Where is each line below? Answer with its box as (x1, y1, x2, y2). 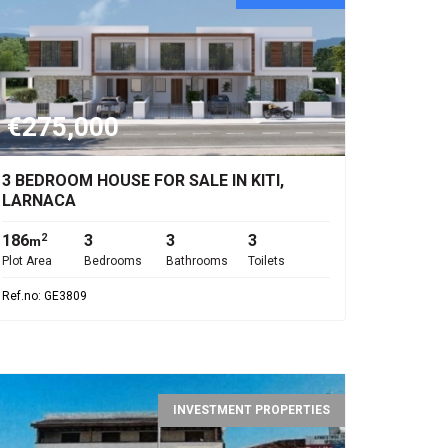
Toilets (248, 254, 285, 268)
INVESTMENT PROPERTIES (173, 403, 330, 417)
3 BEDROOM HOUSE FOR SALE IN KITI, (2, 171, 284, 190)
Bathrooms (166, 254, 228, 268)
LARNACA (2, 191, 76, 210)
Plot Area (2, 254, 52, 268)
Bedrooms (84, 254, 142, 268)
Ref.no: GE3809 (2, 289, 87, 303)
